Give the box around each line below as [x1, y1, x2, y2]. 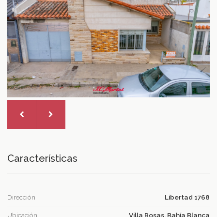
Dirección [7, 193, 35, 201]
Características [7, 153, 77, 164]
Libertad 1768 [165, 193, 210, 201]
